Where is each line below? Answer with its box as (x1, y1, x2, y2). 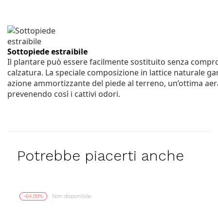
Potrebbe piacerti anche (17, 147, 184, 164)
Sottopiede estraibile (7, 46, 88, 57)
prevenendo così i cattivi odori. (7, 89, 120, 100)
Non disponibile (52, 193, 91, 200)
